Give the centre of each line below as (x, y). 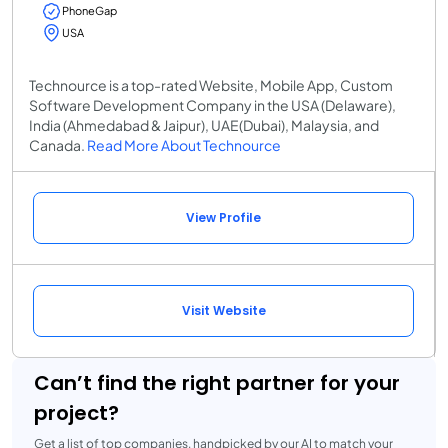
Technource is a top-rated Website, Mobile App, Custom (211, 85)
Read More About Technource (184, 145)
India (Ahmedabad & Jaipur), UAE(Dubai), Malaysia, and (204, 125)
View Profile (223, 218)
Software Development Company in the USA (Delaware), (212, 105)
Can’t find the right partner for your (217, 383)
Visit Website (223, 311)
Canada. (58, 145)
